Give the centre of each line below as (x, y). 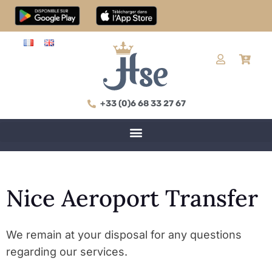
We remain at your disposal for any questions (124, 235)
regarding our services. (67, 252)
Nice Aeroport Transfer (132, 198)
